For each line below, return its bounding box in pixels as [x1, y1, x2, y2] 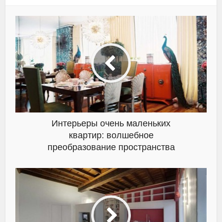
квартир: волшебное [68, 130, 154, 140]
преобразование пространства [47, 142, 175, 152]
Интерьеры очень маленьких [52, 118, 170, 128]
